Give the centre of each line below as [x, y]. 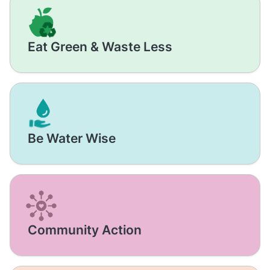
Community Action [84, 230]
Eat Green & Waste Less [100, 47]
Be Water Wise [71, 138]
